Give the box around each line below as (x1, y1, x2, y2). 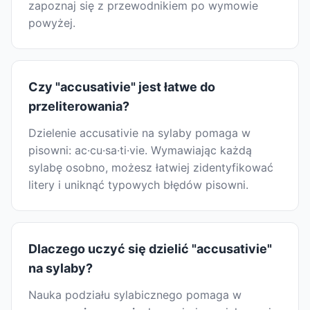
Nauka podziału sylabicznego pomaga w (28, 288, 241, 302)
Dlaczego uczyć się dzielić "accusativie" (28, 241, 272, 257)
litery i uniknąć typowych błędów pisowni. (28, 178, 248, 192)
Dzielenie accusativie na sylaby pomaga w (28, 126, 250, 140)
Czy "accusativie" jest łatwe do (28, 80, 215, 95)
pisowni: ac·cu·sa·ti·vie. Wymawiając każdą (28, 143, 252, 158)
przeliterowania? (28, 99, 129, 114)
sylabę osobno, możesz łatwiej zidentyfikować (28, 161, 273, 175)
